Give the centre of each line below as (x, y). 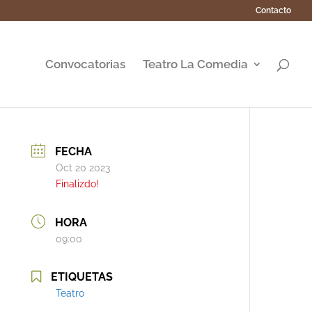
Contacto (273, 10)
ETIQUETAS (82, 277)
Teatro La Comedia (195, 64)
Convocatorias (85, 64)
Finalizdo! (78, 184)
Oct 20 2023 (83, 167)
